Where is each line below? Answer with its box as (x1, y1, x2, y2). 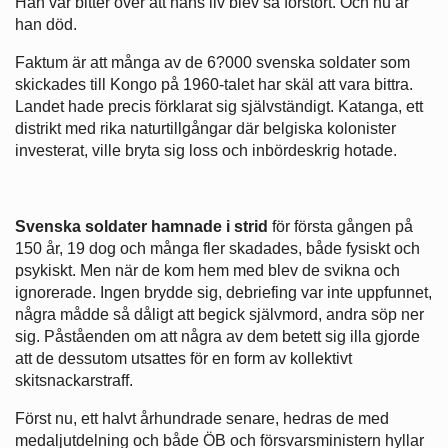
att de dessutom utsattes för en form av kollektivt (15, 350, 352, 368)
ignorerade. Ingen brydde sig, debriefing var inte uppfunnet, (15, 284, 432, 302)
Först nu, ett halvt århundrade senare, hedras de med (15, 410, 389, 428)
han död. (15, 16, 77, 34)
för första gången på (272, 218, 413, 236)
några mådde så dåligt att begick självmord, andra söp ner (15, 306, 424, 324)
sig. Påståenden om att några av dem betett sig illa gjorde (15, 328, 420, 346)
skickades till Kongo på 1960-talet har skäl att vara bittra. (15, 76, 413, 94)
